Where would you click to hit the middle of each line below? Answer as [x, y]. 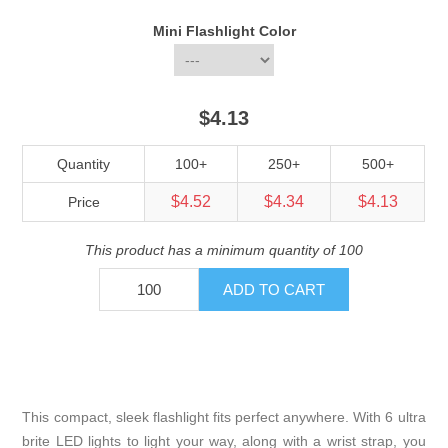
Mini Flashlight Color [224, 31]
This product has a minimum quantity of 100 [224, 250]
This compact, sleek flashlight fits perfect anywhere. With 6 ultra [224, 417]
